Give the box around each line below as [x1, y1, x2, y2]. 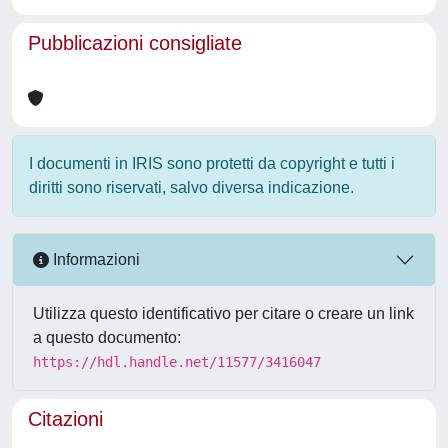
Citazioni [28, 407, 103, 430]
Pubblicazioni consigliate [28, 31, 242, 54]
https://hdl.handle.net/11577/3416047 [33, 353, 321, 370]
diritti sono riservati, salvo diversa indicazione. [29, 178, 354, 196]
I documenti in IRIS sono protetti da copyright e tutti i [29, 154, 395, 172]
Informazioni [49, 251, 140, 269]
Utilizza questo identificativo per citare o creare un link [33, 304, 414, 322]
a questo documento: [33, 328, 181, 346]
